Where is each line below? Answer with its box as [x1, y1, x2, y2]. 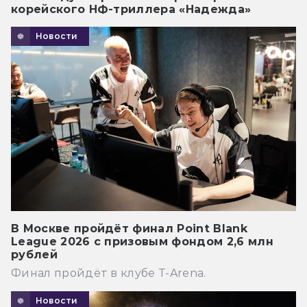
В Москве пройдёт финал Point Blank [11, 221, 247, 235]
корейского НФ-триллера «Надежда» [11, 2, 251, 16]
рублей [11, 247, 58, 261]
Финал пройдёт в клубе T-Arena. [11, 266, 206, 280]
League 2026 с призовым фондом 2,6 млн [11, 234, 273, 248]
